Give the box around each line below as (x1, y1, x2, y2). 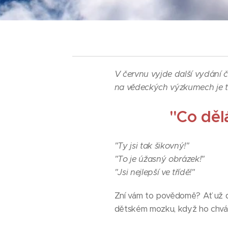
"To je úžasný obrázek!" (114, 153, 205, 164)
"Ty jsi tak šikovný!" (114, 140, 189, 151)
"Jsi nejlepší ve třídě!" (114, 166, 195, 178)
